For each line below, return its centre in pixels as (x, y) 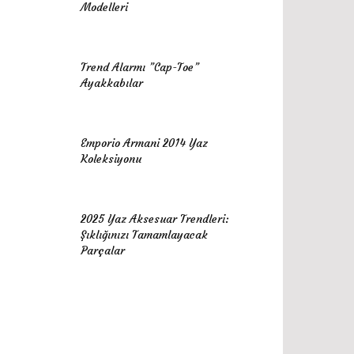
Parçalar (103, 250)
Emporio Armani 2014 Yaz (144, 143)
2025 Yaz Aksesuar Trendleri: (155, 219)
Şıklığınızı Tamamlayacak (144, 235)
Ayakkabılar (112, 83)
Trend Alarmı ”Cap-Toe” (140, 67)
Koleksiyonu (111, 159)
